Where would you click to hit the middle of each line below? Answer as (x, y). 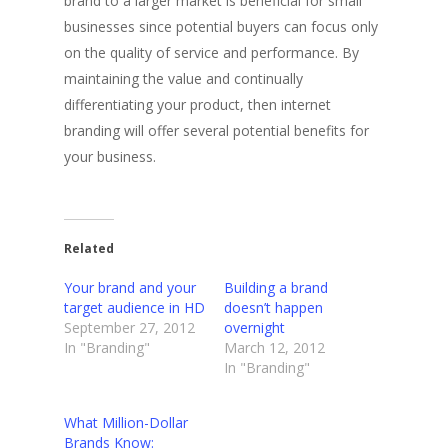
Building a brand (276, 287)
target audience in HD (134, 307)
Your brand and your (130, 287)
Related (89, 248)
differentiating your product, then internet (197, 104)
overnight (254, 327)
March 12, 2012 (274, 347)
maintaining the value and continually (183, 78)
